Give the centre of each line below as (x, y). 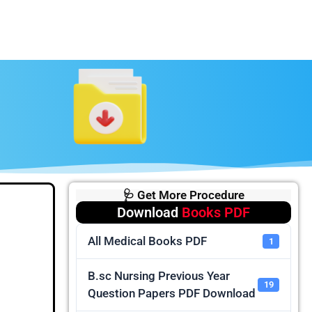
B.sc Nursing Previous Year (158, 276)
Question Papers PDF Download (171, 293)
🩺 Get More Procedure (183, 195)
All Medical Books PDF (147, 241)
